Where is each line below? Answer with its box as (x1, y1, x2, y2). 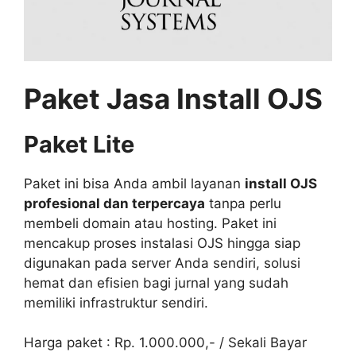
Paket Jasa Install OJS (24, 81, 329, 115)
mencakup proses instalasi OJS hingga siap (24, 234, 300, 251)
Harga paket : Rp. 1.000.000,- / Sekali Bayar (24, 335, 307, 351)
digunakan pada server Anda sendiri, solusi (24, 254, 300, 271)
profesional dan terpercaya (24, 195, 205, 211)
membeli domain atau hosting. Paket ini (24, 215, 277, 231)
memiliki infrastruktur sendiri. (24, 294, 208, 311)
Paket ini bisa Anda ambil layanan (24, 175, 245, 192)
